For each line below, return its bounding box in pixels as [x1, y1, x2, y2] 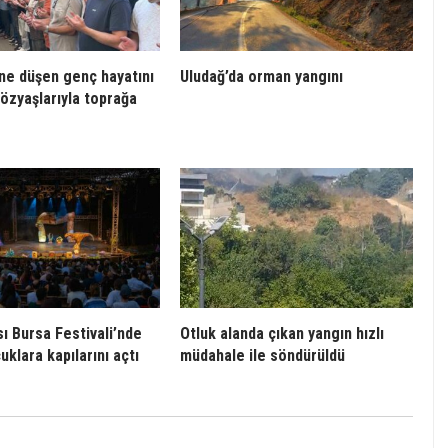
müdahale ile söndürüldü [180, 346, 345, 365]
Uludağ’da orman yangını [180, 67, 343, 86]
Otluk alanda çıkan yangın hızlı [180, 324, 384, 343]
